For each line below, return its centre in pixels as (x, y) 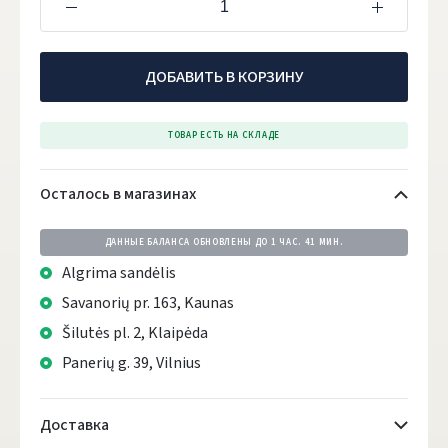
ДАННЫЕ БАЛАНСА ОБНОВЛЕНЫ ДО (187, 242)
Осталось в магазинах (118, 194)
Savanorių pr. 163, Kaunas (148, 303)
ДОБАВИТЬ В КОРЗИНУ (224, 76)
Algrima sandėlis (119, 273)
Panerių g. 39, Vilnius (131, 363)
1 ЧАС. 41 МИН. (307, 242)
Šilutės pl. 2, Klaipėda (135, 333)
